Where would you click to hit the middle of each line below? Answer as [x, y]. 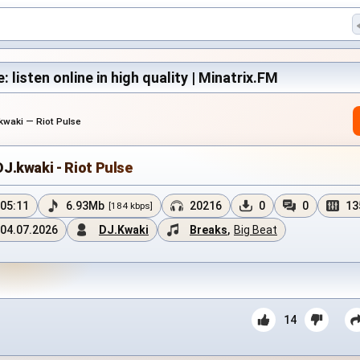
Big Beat [256, 230]
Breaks [209, 230]
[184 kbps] [131, 206]
